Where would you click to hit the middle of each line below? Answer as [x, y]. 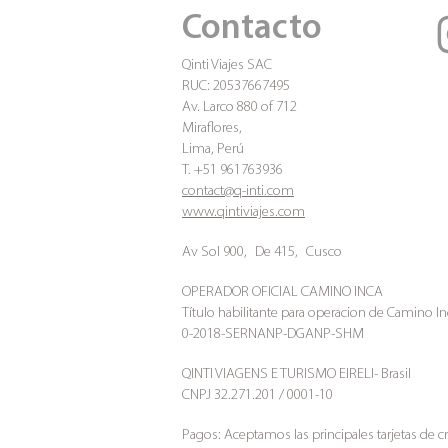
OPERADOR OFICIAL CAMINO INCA [282, 292]
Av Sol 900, [214, 252]
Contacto [252, 29]
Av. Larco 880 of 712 [239, 107]
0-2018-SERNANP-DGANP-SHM [273, 334]
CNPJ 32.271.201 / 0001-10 [257, 395]
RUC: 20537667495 [236, 86]
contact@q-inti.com [238, 191]
